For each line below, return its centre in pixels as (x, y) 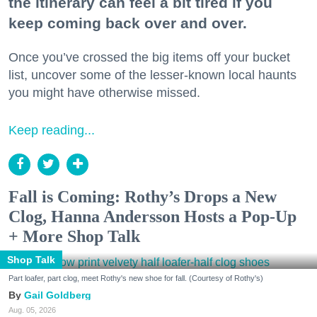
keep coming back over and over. (128, 23)
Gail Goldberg (58, 295)
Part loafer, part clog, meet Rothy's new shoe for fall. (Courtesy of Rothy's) (136, 278)
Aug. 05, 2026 (32, 310)
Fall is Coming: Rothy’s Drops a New (143, 196)
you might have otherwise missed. (104, 92)
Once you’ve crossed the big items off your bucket (149, 57)
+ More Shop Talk (74, 236)
